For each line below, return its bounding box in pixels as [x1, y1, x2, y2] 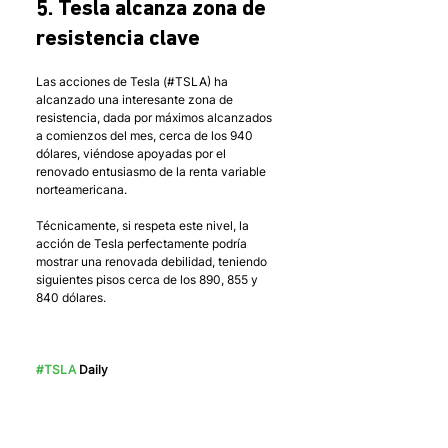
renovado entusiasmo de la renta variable [36, 164, 269, 180]
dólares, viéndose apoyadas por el [36, 146, 229, 162]
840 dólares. [36, 290, 109, 306]
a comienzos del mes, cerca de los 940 [36, 128, 256, 144]
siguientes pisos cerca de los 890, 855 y [36, 272, 261, 288]
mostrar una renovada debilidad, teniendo [36, 254, 270, 270]
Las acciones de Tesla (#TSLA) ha [36, 74, 231, 90]
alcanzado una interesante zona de [36, 92, 236, 108]
